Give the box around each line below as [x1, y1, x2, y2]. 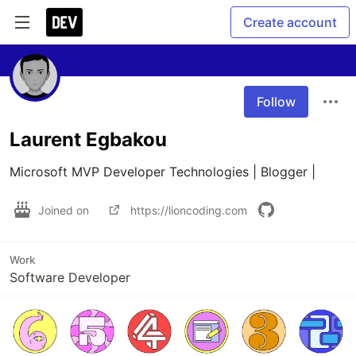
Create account [243, 14, 337, 30]
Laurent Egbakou [10, 128, 167, 151]
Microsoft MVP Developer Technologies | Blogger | [10, 164, 315, 180]
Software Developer [10, 269, 130, 285]
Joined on [38, 203, 92, 217]
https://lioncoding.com [130, 203, 247, 217]
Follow [257, 94, 296, 110]
